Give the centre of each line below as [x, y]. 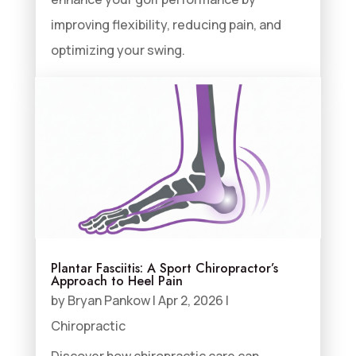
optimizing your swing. [118, 50]
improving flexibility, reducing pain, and [166, 24]
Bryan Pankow [108, 300]
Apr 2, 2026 [190, 300]
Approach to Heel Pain [116, 281]
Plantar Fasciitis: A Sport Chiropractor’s [164, 268]
